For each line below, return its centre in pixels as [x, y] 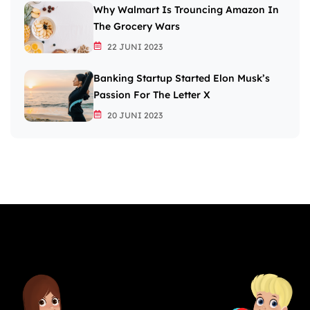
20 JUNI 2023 [134, 116]
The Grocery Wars [137, 27]
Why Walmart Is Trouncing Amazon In [186, 10]
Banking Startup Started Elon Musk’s [182, 79]
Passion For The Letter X [152, 95]
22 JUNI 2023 [134, 47]
